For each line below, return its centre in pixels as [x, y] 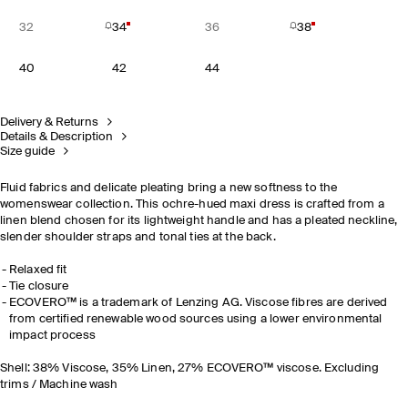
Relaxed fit [38, 270]
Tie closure [39, 286]
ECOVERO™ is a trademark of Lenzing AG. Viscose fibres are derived [199, 303]
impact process [52, 336]
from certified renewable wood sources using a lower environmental [196, 319]
